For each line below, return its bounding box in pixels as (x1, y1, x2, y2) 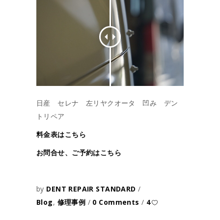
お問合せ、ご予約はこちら (36, 147, 122, 157)
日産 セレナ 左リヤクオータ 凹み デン (36, 98, 178, 108)
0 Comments (92, 197, 142, 207)
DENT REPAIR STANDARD (46, 184, 138, 193)
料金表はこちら (36, 129, 86, 139)
